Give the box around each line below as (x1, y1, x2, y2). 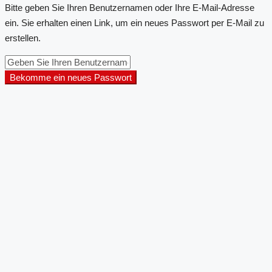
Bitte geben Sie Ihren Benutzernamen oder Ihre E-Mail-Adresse (5, 2, 254, 13)
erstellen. (5, 32, 41, 43)
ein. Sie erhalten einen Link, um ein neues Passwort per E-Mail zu (5, 17, 264, 28)
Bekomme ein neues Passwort (10, 72, 132, 83)
